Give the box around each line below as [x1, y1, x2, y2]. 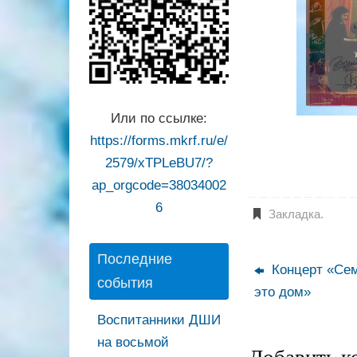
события [97, 275, 153, 292]
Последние [97, 251, 172, 268]
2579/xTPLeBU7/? [105, 155, 213, 171]
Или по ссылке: [111, 111, 207, 127]
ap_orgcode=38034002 [92, 178, 226, 194]
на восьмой [97, 335, 169, 351]
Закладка [269, 207, 321, 222]
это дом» [254, 284, 312, 300]
